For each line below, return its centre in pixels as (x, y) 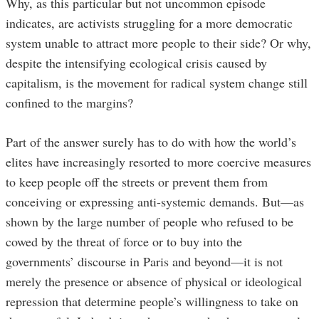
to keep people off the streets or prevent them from (137, 182)
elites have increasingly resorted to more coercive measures (158, 162)
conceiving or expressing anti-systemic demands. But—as (155, 202)
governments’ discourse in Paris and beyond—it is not (144, 262)
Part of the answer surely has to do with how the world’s (151, 142)
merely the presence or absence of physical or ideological (154, 282)
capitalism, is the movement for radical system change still (157, 83)
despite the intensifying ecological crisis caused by (136, 63)
